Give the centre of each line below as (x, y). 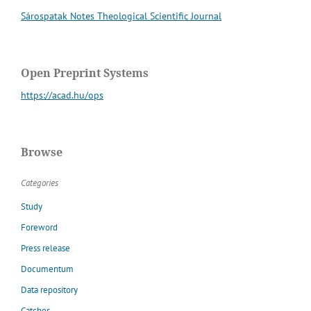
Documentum (47, 269)
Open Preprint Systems (85, 73)
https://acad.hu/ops (62, 95)
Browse (42, 152)
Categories (40, 183)
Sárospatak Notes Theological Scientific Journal (121, 16)
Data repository (49, 289)
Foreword (39, 227)
